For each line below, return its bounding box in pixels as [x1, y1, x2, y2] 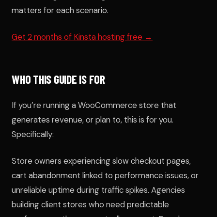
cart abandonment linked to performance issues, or [12, 170, 199, 181]
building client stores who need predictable [12, 199, 169, 210]
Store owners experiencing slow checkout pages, [12, 155, 191, 167]
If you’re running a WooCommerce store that [12, 99, 176, 110]
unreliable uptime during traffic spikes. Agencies [12, 185, 185, 196]
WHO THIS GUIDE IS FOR [12, 72, 105, 86]
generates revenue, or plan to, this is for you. [12, 114, 173, 125]
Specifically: [12, 128, 54, 139]
